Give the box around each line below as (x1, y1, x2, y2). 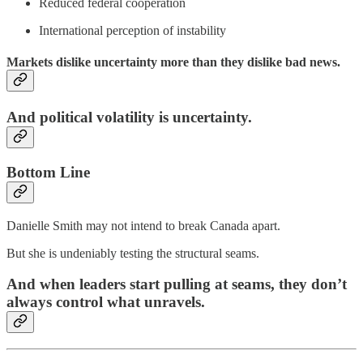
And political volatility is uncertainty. (6, 109, 252, 126)
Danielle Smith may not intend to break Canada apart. (6, 218, 280, 233)
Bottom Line (6, 163, 90, 181)
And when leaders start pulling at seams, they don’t (6, 275, 347, 293)
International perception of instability (39, 23, 226, 37)
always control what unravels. (6, 293, 205, 311)
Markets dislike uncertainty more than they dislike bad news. (6, 54, 340, 69)
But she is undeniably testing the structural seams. (6, 246, 259, 260)
